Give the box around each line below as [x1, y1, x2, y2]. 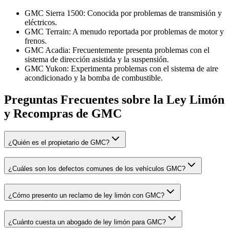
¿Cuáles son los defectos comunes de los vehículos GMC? [8, 165, 185, 173]
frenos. [25, 36, 47, 45]
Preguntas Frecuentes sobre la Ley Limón [4, 92, 224, 106]
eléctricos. [25, 17, 57, 27]
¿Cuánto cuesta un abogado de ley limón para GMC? [8, 218, 166, 226]
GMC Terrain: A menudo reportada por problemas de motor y [25, 27, 224, 36]
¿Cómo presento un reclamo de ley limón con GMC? [8, 191, 164, 200]
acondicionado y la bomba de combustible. [25, 73, 163, 82]
